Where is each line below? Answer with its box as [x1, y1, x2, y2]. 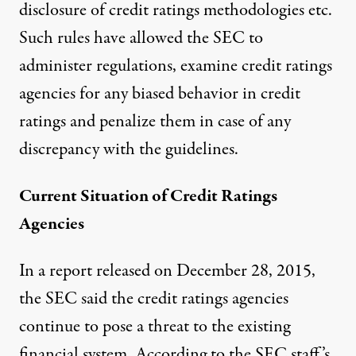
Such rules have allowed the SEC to [19, 25, 263, 51]
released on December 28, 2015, [92, 257, 315, 284]
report [49, 257, 92, 284]
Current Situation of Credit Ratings [19, 183, 277, 209]
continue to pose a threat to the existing [19, 313, 290, 339]
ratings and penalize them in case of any [19, 108, 291, 134]
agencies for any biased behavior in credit [19, 80, 300, 106]
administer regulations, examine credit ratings [19, 52, 332, 79]
